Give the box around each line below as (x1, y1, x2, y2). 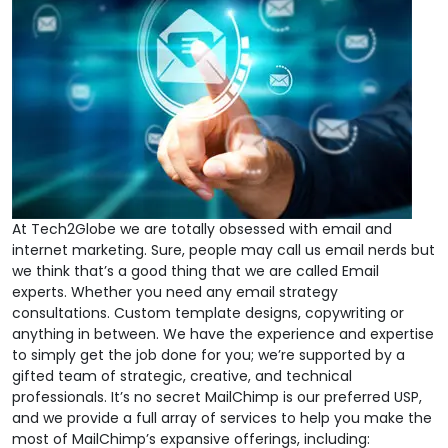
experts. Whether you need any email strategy (12, 281, 338, 302)
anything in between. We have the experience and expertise (12, 323, 434, 344)
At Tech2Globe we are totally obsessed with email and (12, 218, 392, 239)
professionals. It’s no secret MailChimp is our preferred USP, (12, 386, 422, 407)
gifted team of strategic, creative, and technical (12, 365, 352, 386)
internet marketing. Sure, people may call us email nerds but (12, 239, 435, 260)
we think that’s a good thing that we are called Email (12, 260, 379, 281)
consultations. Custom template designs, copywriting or (12, 302, 404, 323)
